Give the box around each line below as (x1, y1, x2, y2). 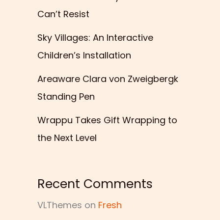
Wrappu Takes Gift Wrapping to (37, 114, 177, 127)
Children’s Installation (37, 49, 131, 62)
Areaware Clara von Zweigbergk (37, 73, 178, 85)
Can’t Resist (37, 8, 89, 21)
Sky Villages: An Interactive (37, 31, 153, 44)
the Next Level (37, 132, 97, 144)
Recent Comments (37, 175, 153, 192)
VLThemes (37, 198, 82, 211)
